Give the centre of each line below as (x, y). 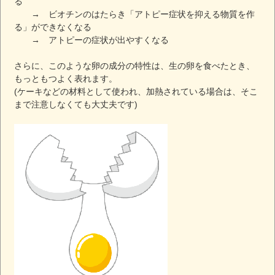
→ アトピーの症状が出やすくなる (92, 40)
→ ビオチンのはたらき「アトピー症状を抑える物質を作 (135, 14)
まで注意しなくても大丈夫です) (76, 104)
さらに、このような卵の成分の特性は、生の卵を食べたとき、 (135, 65)
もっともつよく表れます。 (66, 78)
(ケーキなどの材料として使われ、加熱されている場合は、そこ (136, 91)
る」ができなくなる (53, 27)
